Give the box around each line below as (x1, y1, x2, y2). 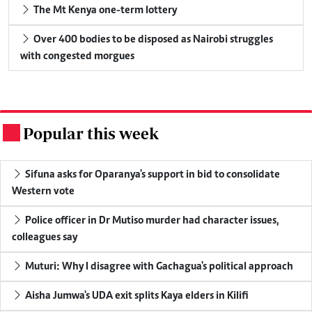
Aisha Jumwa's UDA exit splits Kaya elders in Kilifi (23, 290, 249, 302)
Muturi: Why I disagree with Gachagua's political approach (23, 260, 293, 272)
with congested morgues (20, 50, 134, 62)
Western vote (12, 185, 75, 197)
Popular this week (23, 123, 159, 143)
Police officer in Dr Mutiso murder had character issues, (23, 214, 279, 226)
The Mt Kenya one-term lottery (31, 4, 177, 16)
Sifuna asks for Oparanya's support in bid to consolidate (23, 169, 280, 180)
